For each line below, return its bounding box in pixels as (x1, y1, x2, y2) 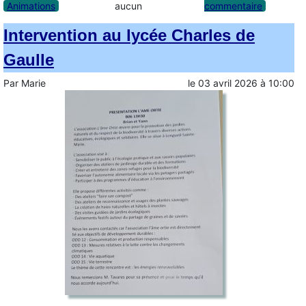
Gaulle (3, 51, 54, 70)
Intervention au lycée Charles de (3, 26, 255, 45)
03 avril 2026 (198, 77, 258, 89)
